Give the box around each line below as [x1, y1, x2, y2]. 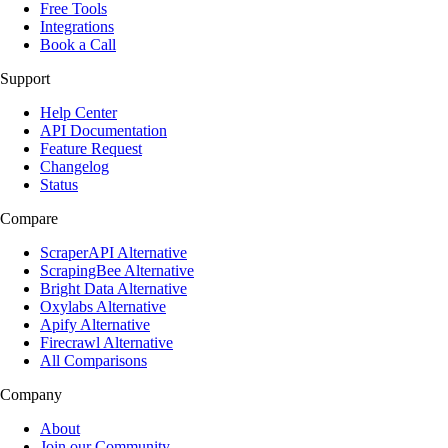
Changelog [40, 157, 109, 175]
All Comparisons [40, 351, 147, 369]
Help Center [40, 103, 117, 121]
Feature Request [40, 139, 142, 157]
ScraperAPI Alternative [40, 243, 187, 261]
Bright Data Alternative [40, 279, 187, 297]
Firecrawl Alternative [40, 333, 173, 351]
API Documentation [40, 121, 167, 139]
